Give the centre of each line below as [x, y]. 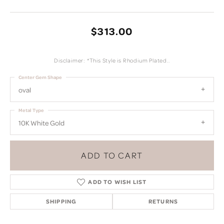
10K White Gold [41, 123]
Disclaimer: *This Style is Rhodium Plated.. [112, 61]
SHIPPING [61, 201]
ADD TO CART [112, 155]
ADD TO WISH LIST [117, 181]
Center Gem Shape [40, 77]
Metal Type [31, 110]
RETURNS [163, 201]
